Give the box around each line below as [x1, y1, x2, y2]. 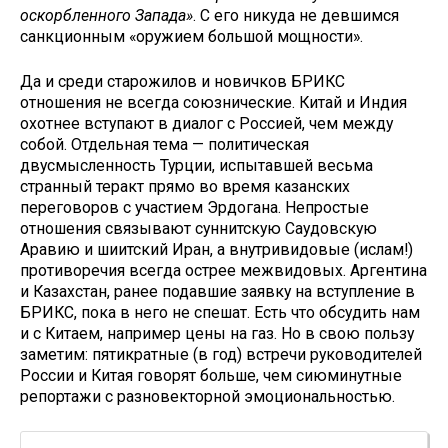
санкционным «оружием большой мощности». [20, 27, 363, 47]
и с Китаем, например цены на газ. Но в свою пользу [20, 323, 414, 343]
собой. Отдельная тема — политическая [20, 134, 309, 154]
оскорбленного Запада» [20, 6, 193, 26]
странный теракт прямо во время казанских [20, 176, 350, 196]
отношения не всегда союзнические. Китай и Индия [20, 92, 407, 112]
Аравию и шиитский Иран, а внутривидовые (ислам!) [20, 239, 413, 259]
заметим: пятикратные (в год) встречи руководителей [20, 344, 422, 364]
